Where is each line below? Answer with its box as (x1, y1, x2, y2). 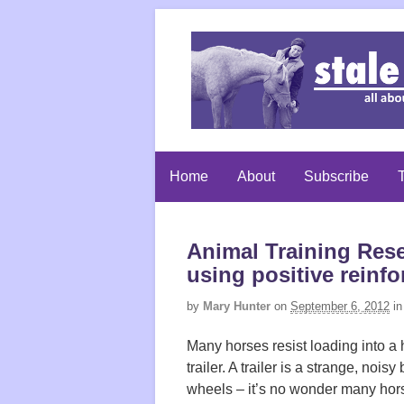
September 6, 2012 (290, 299, 390, 313)
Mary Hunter (203, 299, 271, 313)
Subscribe (304, 169, 369, 184)
